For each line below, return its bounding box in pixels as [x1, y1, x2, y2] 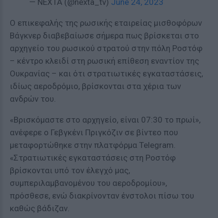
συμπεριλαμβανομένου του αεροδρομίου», [10, 178, 167, 188]
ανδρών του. [10, 94, 56, 104]
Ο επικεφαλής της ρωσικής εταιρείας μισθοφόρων [10, 18, 202, 28]
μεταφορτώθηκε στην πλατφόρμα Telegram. [10, 140, 176, 150]
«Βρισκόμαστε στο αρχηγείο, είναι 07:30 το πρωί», [10, 115, 200, 125]
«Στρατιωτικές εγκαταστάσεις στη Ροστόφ [10, 153, 176, 163]
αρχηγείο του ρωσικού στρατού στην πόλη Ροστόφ [10, 43, 202, 53]
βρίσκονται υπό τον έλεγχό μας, [10, 165, 130, 175]
